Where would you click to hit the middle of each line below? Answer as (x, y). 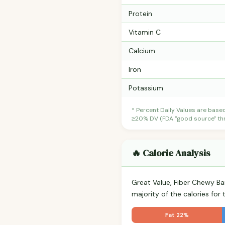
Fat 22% (177, 215)
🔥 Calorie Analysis (171, 153)
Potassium (146, 88)
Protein (140, 14)
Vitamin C (145, 32)
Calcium (142, 51)
